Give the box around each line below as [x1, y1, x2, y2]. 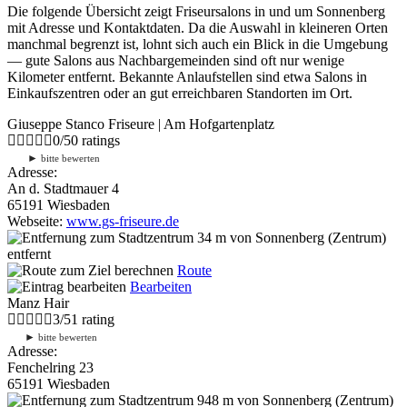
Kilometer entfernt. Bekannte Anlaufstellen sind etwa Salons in [7, 68, 367, 84]
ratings [78, 132, 120, 148]
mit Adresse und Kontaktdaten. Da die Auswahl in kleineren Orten [7, 19, 388, 35]
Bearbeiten [130, 278, 192, 294]
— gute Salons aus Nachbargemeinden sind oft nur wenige [7, 52, 344, 68]
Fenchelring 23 [7, 359, 94, 375]
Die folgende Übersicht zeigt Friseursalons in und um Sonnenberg [7, 3, 385, 19]
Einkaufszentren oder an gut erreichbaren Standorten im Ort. [7, 84, 352, 101]
